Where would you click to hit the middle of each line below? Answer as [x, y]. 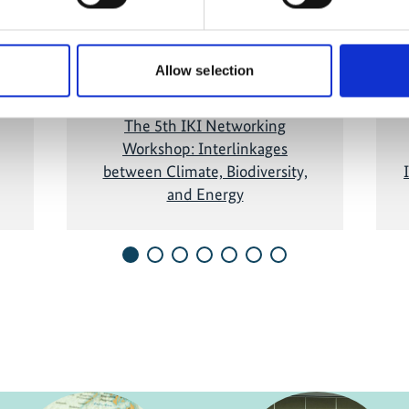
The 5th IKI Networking [205, 126]
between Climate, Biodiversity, [205, 172]
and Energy [205, 194]
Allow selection [204, 70]
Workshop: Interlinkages [205, 149]
